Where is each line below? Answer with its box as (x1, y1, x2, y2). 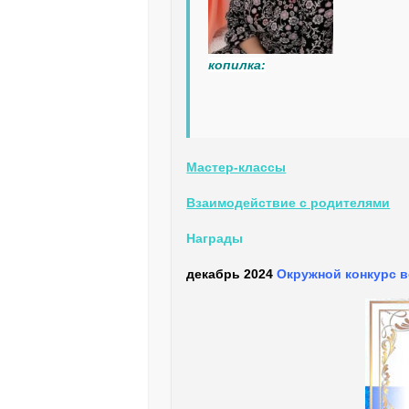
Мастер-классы (186, 159, 287, 174)
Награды (186, 230, 244, 246)
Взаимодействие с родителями (186, 194, 391, 210)
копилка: (208, 57, 267, 72)
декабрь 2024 (186, 266, 274, 281)
